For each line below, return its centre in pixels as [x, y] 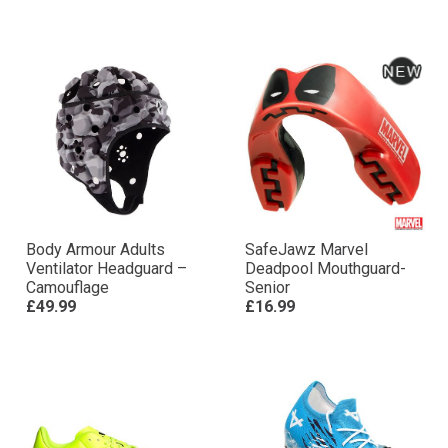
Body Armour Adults [95, 249]
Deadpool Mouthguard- [325, 268]
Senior [267, 287]
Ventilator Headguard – [106, 268]
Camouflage [67, 287]
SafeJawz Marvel [306, 249]
